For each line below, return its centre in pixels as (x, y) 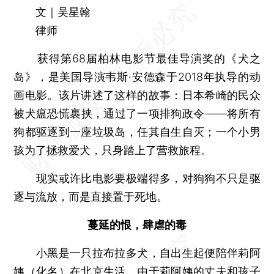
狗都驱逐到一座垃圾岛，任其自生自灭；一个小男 (137, 131)
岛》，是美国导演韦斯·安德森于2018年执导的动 (137, 76)
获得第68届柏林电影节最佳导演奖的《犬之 (137, 58)
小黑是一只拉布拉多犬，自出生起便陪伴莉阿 (137, 253)
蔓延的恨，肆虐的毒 (137, 224)
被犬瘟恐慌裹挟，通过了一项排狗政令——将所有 (137, 113)
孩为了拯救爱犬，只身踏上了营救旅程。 (113, 150)
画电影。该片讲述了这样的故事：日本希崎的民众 (137, 95)
